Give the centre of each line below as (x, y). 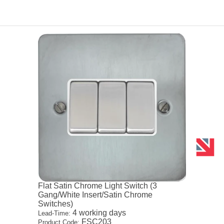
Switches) (56, 203)
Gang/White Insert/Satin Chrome (95, 194)
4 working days (98, 212)
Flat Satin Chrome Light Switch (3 (98, 185)
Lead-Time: (54, 213)
